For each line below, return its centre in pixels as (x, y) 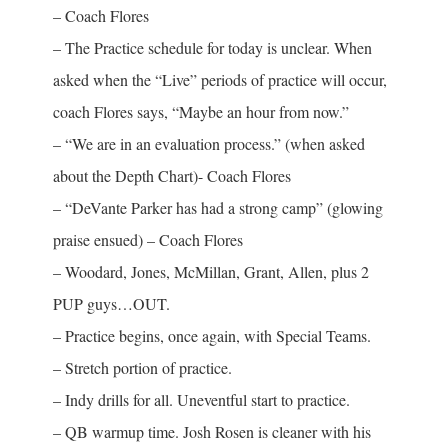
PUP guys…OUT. (111, 303)
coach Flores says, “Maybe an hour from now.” (200, 111)
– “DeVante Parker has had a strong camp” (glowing (217, 207)
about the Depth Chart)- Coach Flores (171, 175)
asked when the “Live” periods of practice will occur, (219, 79)
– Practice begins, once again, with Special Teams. (211, 335)
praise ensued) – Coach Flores (147, 239)
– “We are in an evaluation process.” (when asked (208, 143)
